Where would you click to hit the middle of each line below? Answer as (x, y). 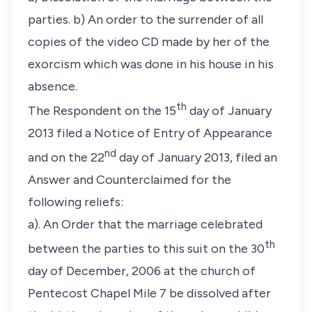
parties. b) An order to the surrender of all (146, 19)
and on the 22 (66, 157)
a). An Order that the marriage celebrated (145, 224)
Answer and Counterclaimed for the (130, 180)
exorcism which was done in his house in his (151, 64)
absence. (53, 86)
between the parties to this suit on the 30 (146, 249)
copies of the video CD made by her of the (149, 42)
